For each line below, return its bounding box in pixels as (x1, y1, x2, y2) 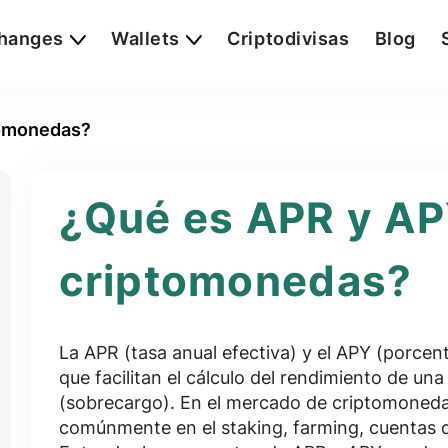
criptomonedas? (58, 255, 413, 306)
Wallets (111, 28, 181, 49)
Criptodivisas (227, 28, 350, 49)
